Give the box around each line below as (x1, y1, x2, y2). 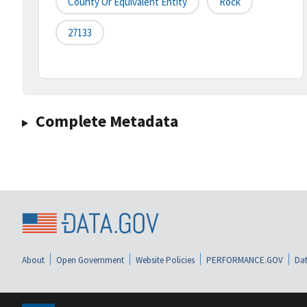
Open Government (56, 254, 124, 266)
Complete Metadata (35, 110, 178, 132)
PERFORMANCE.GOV (206, 254, 283, 266)
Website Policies (136, 254, 195, 266)
